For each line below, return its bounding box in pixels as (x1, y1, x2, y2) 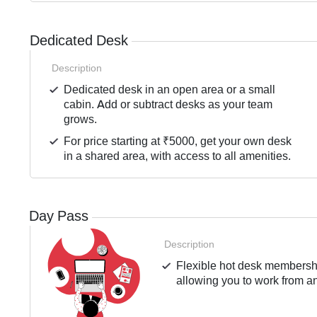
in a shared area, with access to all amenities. (64, 149, 292, 164)
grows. (64, 112, 98, 127)
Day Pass (29, 207, 88, 226)
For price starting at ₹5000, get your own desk (64, 134, 292, 149)
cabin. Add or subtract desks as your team (64, 97, 273, 113)
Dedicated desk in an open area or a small (64, 82, 276, 98)
